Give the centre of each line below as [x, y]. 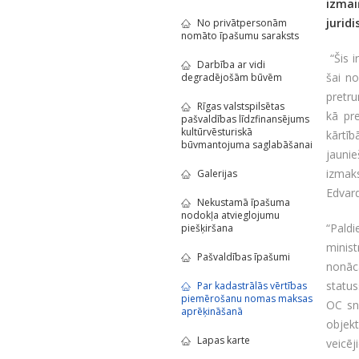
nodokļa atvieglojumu [230, 215]
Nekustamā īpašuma [243, 202]
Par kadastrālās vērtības [252, 286]
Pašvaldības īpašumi [243, 257]
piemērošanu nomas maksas [246, 298]
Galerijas [217, 173]
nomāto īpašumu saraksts [240, 36]
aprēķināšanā [212, 311]
